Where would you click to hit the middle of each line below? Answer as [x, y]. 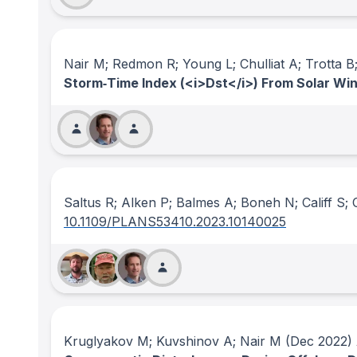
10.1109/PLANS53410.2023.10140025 [175, 222]
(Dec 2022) [317, 341]
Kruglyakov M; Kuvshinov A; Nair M [173, 341]
